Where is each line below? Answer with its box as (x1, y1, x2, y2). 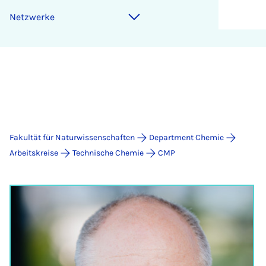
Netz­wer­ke (9, 11, 55, 23)
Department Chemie (149, 132, 224, 142)
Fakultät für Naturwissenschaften (9, 132, 135, 142)
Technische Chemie (72, 148, 144, 158)
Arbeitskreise (9, 148, 58, 158)
